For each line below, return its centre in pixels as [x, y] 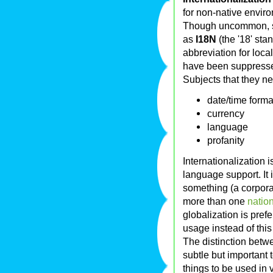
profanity [226, 140]
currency [226, 114]
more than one [215, 201]
